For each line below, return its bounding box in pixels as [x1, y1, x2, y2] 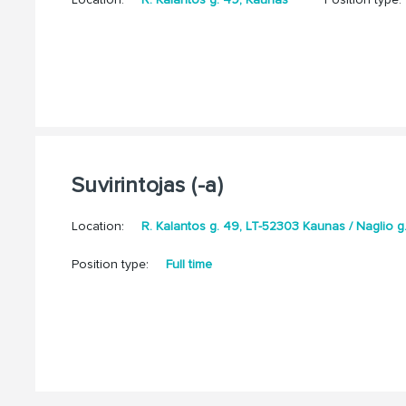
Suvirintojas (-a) [71, 172, 224, 199]
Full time [161, 256, 212, 273]
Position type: [71, 256, 149, 273]
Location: [71, 218, 128, 235]
